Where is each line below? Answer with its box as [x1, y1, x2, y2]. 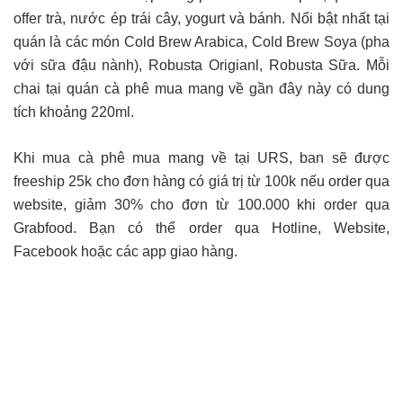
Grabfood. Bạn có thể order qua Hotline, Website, [13, 220, 390, 237]
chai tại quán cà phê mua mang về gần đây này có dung [13, 81, 390, 97]
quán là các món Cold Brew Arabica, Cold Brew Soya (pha [13, 34, 390, 50]
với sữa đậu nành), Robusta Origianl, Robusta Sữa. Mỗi [13, 58, 390, 74]
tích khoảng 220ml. [13, 104, 134, 121]
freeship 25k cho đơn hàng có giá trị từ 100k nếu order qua [13, 174, 390, 190]
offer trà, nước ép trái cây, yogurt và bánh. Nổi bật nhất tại [13, 11, 390, 27]
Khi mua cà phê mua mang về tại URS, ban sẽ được [13, 150, 390, 166]
